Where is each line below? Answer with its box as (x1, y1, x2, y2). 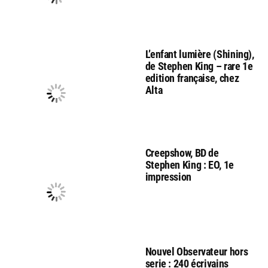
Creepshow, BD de (145, 146, 219, 159)
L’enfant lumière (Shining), (145, 47, 254, 60)
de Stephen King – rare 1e (145, 59, 253, 72)
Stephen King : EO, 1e (145, 158, 234, 171)
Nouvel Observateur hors (145, 245, 248, 258)
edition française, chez (145, 71, 239, 84)
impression (145, 170, 191, 183)
